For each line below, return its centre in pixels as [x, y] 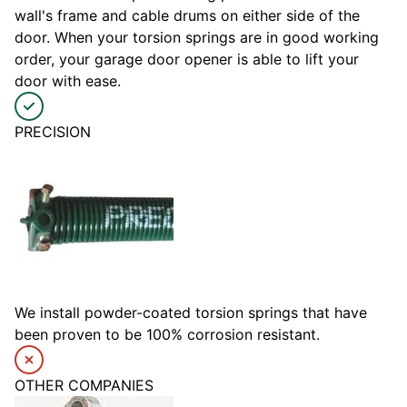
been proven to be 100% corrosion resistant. [167, 335]
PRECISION [53, 132]
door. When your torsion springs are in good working [197, 38]
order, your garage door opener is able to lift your [187, 60]
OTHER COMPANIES [84, 386]
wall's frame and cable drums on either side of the [187, 16]
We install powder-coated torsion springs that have [191, 313]
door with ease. [68, 81]
